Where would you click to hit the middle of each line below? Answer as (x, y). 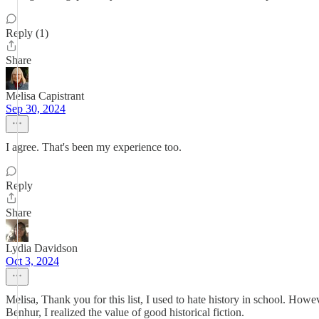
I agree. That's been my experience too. (94, 147)
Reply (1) (27, 33)
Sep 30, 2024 (36, 109)
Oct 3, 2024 (32, 261)
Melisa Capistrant (45, 96)
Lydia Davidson (42, 248)
